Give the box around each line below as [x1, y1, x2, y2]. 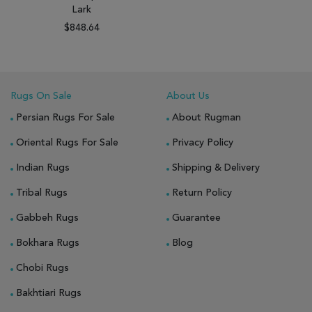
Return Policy [172, 187, 232, 198]
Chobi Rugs [16, 263, 69, 273]
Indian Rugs [16, 162, 70, 173]
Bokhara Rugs [16, 237, 79, 248]
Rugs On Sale [10, 91, 72, 101]
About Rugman [172, 112, 241, 123]
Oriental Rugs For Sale [16, 137, 118, 148]
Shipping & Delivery [172, 162, 260, 173]
